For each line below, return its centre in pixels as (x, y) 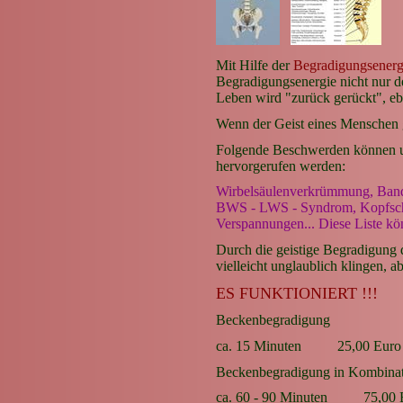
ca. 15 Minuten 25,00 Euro (309, 345)
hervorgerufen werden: (281, 166)
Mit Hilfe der (255, 66)
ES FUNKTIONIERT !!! (297, 293)
